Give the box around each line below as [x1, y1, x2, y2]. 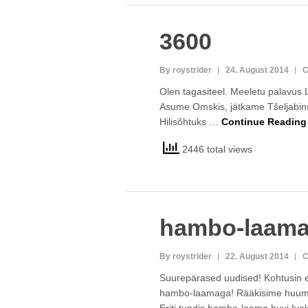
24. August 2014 [225, 65, 289, 75]
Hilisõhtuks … [159, 116, 221, 127]
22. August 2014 [225, 252, 289, 261]
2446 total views [179, 143, 252, 155]
